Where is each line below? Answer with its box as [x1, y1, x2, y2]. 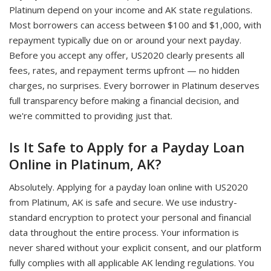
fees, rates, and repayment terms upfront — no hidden [9, 64, 240, 76]
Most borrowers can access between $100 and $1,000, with [9, 19, 261, 31]
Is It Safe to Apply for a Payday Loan [9, 138, 244, 156]
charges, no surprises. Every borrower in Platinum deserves [9, 79, 260, 91]
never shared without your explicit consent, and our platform [9, 241, 261, 253]
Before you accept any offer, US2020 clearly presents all [9, 49, 244, 61]
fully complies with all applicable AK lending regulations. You [9, 256, 254, 269]
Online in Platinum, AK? [9, 155, 162, 173]
